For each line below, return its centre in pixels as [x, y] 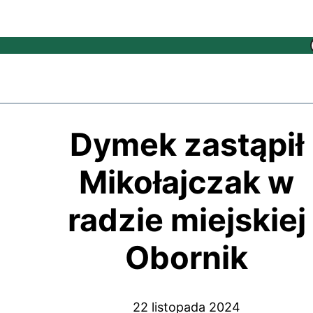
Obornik [187, 257]
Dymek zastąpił [187, 144]
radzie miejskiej [187, 219]
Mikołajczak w [187, 182]
